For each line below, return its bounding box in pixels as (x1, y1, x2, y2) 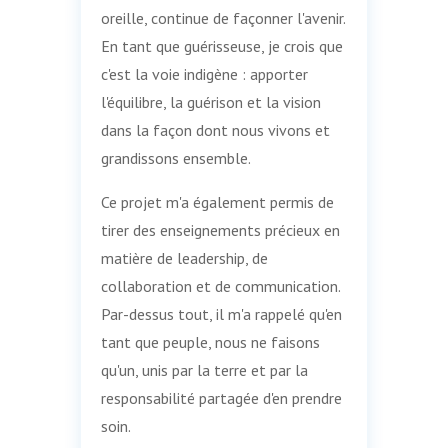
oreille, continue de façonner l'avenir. (100, 7, 345, 28)
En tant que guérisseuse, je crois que (100, 35, 343, 56)
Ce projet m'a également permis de (100, 191, 334, 212)
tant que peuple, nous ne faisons (100, 331, 320, 352)
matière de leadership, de (100, 247, 268, 268)
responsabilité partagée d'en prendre (100, 387, 342, 408)
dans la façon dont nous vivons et (100, 119, 330, 140)
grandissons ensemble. (100, 147, 251, 168)
